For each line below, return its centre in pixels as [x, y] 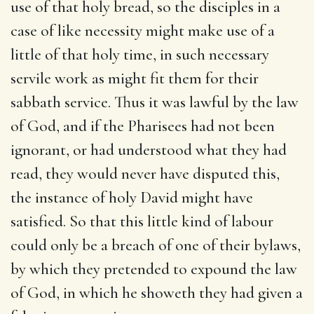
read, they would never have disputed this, [145, 173]
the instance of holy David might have [132, 197]
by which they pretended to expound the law [154, 269]
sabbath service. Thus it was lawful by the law [155, 102]
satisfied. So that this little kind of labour [142, 221]
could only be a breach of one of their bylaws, [156, 245]
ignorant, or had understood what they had [149, 150]
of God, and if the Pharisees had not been [143, 126]
